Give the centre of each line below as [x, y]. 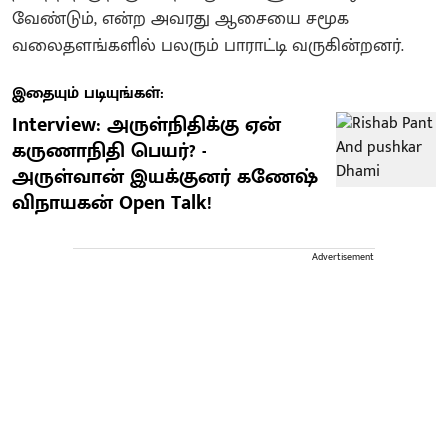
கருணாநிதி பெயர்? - [109, 150]
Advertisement [343, 256]
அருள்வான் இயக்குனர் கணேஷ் [165, 176]
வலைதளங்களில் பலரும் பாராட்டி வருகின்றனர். [208, 45]
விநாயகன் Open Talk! [112, 202]
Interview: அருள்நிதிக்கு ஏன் [146, 124]
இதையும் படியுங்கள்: [88, 93]
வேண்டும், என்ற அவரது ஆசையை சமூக [180, 18]
